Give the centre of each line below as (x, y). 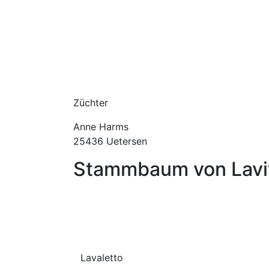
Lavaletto (102, 258)
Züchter (91, 103)
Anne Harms (101, 127)
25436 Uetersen (110, 141)
